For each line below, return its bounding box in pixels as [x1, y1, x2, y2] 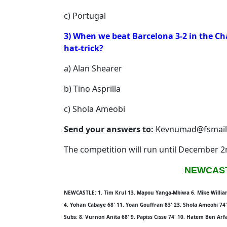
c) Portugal [64, 10, 106, 21]
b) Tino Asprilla [64, 83, 121, 94]
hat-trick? [64, 43, 103, 54]
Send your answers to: [64, 124, 154, 135]
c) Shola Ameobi [64, 103, 125, 115]
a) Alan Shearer [64, 63, 122, 74]
